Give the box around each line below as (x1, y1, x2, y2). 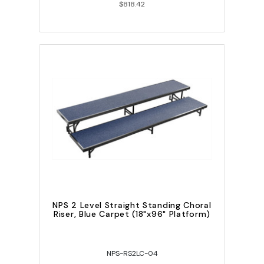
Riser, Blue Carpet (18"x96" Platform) (54, 209, 210, 220)
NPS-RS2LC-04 (106, 249, 158, 259)
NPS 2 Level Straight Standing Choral (52, 200, 212, 211)
